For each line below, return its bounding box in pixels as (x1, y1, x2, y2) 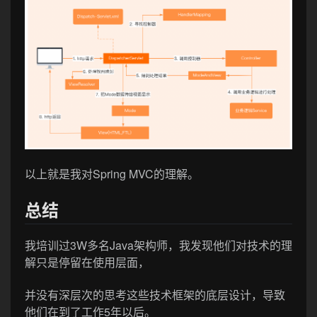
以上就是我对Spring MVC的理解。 (25, 165, 199, 182)
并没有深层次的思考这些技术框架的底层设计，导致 (25, 287, 285, 304)
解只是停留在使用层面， (25, 253, 149, 270)
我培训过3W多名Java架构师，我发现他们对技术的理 (25, 236, 292, 253)
